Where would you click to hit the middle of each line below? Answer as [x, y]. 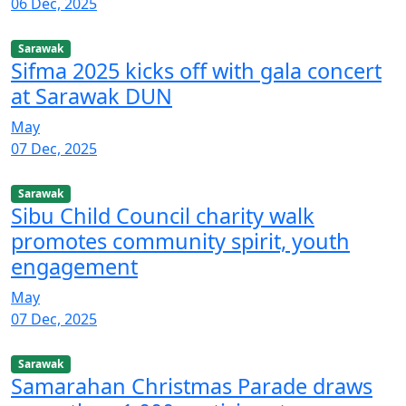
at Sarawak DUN [92, 97]
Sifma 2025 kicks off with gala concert [196, 71]
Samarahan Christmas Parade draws [192, 387]
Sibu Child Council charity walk [163, 216]
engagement [74, 267]
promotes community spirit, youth [180, 242]
